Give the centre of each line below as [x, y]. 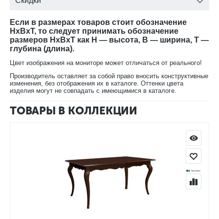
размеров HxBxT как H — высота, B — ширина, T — [109, 40]
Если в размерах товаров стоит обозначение [98, 22]
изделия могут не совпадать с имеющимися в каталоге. [93, 91]
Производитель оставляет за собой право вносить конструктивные [109, 76]
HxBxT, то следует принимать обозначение [94, 31]
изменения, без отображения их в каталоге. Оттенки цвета [97, 84]
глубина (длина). [42, 49]
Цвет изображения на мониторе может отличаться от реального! [106, 63]
